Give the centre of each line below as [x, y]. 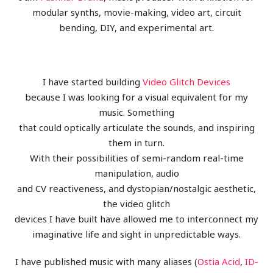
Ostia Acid [218, 262]
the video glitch [136, 204]
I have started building [93, 82]
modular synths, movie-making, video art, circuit [136, 12]
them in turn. [136, 143]
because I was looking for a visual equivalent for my [136, 97]
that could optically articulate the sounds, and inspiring [136, 128]
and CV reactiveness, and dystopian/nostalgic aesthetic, [136, 189]
